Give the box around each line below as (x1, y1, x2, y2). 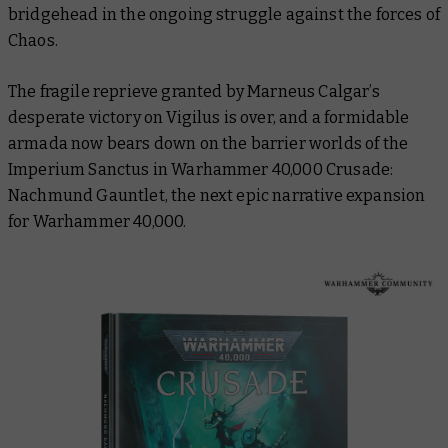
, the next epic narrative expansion (164, 186, 426, 205)
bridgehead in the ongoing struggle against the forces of (8, 5, 440, 24)
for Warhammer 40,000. (8, 212, 187, 231)
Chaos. (8, 31, 62, 50)
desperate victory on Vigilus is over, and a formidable (8, 108, 410, 127)
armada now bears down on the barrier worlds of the (8, 134, 409, 153)
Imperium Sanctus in (8, 160, 172, 179)
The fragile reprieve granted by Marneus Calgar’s (8, 82, 380, 101)
